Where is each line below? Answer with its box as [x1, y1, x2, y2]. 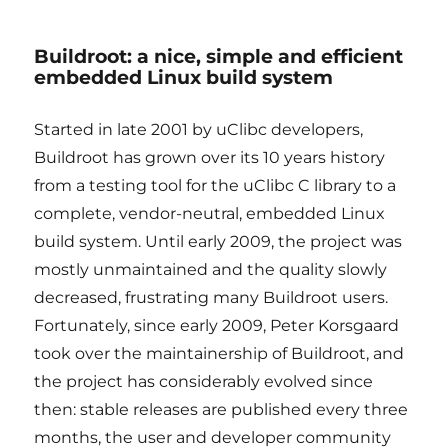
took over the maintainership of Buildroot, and [34, 344, 405, 363]
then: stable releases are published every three [34, 400, 409, 419]
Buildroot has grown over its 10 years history [34, 148, 386, 167]
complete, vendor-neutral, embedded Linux [34, 204, 386, 223]
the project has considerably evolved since [34, 372, 374, 391]
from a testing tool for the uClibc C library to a [34, 176, 397, 195]
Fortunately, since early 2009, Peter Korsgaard [34, 316, 400, 335]
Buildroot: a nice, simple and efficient [34, 45, 404, 68]
